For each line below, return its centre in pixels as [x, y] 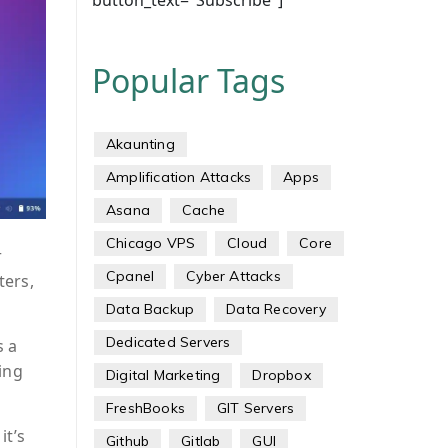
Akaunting [140, 144]
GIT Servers [255, 408]
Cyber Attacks [233, 276]
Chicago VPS [150, 243]
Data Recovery [276, 309]
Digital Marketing [163, 375]
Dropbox [281, 375]
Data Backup [150, 309]
